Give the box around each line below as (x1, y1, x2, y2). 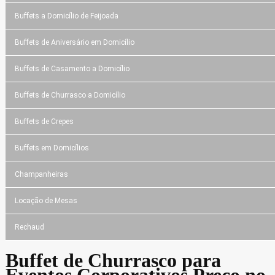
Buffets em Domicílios (14, 143, 89, 152)
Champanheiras (14, 169, 68, 179)
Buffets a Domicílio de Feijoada (14, 11, 118, 20)
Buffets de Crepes (14, 117, 74, 126)
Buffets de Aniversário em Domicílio (14, 37, 134, 47)
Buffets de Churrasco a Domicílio (14, 90, 125, 99)
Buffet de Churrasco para (5, 249, 221, 271)
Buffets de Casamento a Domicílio (14, 64, 130, 73)
